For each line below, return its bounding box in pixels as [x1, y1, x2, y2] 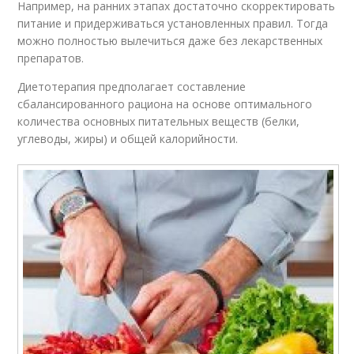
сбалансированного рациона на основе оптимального [17, 96, 313, 112]
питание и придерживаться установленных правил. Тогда [17, 16, 329, 32]
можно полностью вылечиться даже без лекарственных [17, 33, 323, 49]
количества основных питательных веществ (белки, [17, 114, 300, 130]
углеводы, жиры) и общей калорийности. [17, 131, 239, 147]
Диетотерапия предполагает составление [17, 79, 247, 95]
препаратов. [17, 51, 85, 66]
